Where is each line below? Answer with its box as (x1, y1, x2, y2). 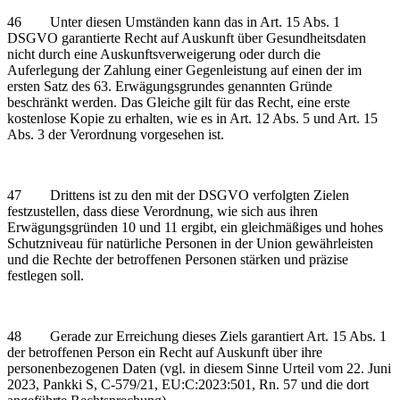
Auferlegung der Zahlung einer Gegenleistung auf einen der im (7, 62, 362, 78)
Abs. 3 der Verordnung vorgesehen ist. (7, 126, 224, 142)
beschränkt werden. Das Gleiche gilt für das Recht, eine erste (7, 94, 350, 110)
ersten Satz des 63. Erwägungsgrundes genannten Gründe (7, 78, 332, 94)
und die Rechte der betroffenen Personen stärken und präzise (7, 251, 348, 267)
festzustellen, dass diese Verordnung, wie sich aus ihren (7, 203, 318, 219)
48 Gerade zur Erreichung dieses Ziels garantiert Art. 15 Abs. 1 (7, 328, 387, 344)
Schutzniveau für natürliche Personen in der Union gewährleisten (7, 235, 373, 251)
